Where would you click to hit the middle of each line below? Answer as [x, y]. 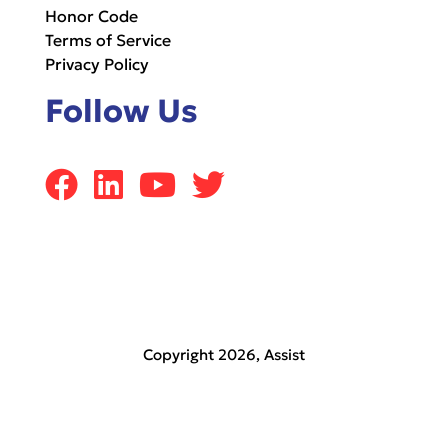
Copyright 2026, [203, 355]
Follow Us [121, 111]
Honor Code [91, 16]
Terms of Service [108, 40]
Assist [284, 355]
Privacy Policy [97, 64]
